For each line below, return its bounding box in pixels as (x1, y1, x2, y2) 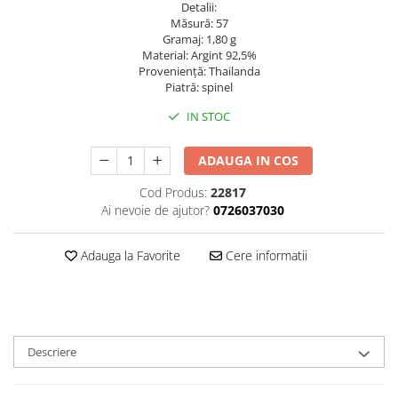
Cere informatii (221, 247, 307, 264)
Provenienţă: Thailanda (138, 63, 260, 79)
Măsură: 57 (170, 15, 228, 31)
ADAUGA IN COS (198, 152, 299, 169)
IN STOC (184, 108, 230, 124)
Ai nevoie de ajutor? (100, 202, 210, 219)
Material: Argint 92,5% (141, 47, 257, 63)
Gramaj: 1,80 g (162, 31, 236, 47)
